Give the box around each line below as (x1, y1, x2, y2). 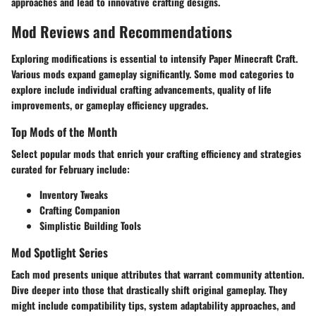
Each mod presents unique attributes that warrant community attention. (11, 266, 304, 281)
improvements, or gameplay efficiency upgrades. (11, 97, 208, 112)
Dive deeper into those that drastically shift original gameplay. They (11, 281, 287, 297)
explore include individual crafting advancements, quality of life (11, 81, 272, 97)
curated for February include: (11, 161, 130, 176)
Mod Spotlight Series (11, 243, 108, 261)
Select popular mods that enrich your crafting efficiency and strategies (11, 145, 301, 161)
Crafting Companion (39, 202, 120, 217)
